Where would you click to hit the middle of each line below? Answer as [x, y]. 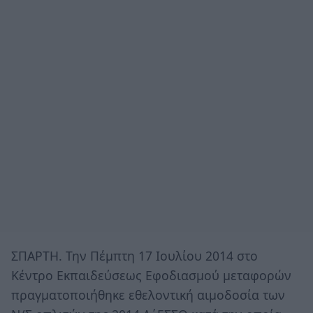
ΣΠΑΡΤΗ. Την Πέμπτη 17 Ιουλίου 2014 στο [134, 255]
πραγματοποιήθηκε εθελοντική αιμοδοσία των [148, 294]
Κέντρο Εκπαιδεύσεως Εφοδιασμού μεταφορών [151, 275]
